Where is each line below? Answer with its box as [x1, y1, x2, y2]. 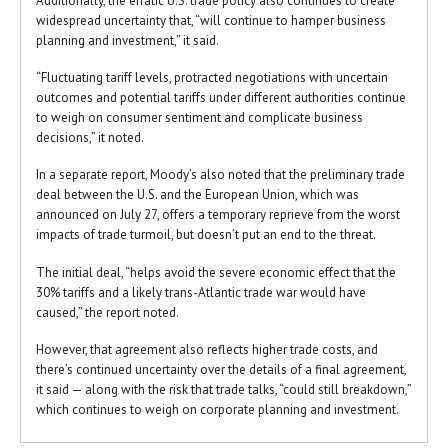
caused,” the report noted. [36, 303, 179, 321]
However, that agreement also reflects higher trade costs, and [36, 341, 378, 359]
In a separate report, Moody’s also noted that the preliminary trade [36, 166, 405, 184]
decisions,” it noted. [36, 129, 144, 147]
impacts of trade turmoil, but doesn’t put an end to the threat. [36, 226, 376, 244]
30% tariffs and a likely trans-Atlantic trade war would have [36, 283, 366, 301]
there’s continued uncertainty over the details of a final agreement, [36, 361, 406, 379]
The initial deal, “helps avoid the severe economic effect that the [36, 263, 396, 281]
